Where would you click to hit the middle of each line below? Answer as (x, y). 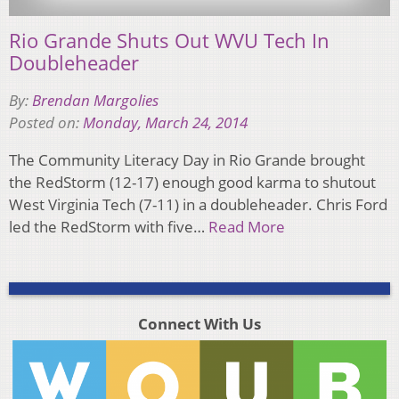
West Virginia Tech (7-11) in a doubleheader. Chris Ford (198, 204)
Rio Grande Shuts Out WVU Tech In (169, 40)
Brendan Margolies (95, 100)
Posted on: (46, 122)
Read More (247, 226)
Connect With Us (199, 323)
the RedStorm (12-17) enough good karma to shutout (192, 182)
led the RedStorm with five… (109, 226)
